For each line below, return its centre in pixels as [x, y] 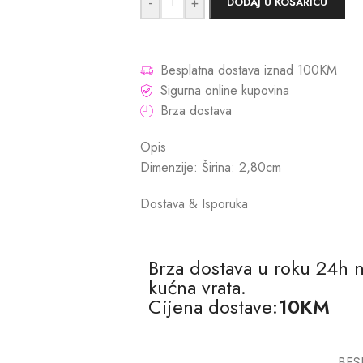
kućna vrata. [197, 287]
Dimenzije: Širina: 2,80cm [211, 167]
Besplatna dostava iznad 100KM [249, 70]
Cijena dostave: [213, 307]
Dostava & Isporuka [194, 204]
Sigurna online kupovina [225, 90]
